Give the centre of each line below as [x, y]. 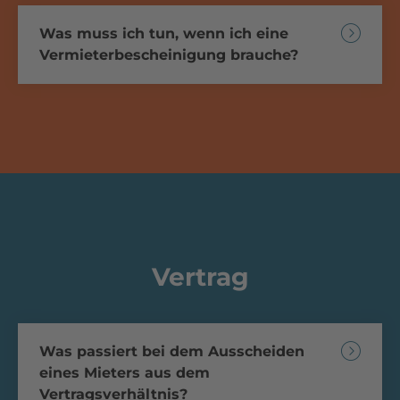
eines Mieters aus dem [125, 372]
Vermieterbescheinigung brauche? [169, 54]
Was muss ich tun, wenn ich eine [164, 33]
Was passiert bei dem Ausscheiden [172, 351]
